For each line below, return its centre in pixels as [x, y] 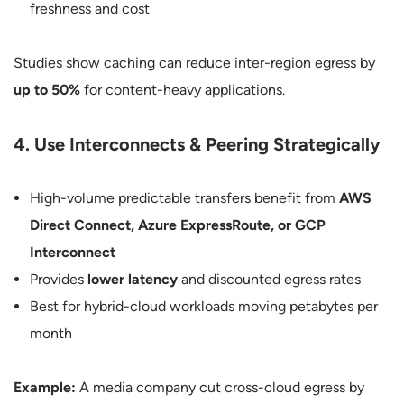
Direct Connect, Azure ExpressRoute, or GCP [178, 225]
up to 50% [47, 90]
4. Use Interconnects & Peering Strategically [197, 144]
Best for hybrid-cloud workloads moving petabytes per [204, 306]
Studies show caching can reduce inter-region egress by [194, 63]
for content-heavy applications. [183, 90]
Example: [45, 387]
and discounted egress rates [269, 279]
